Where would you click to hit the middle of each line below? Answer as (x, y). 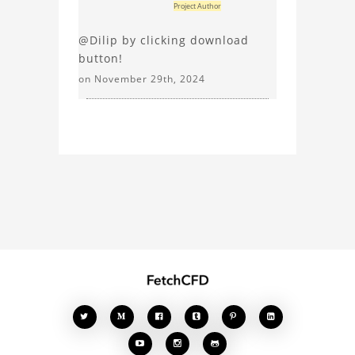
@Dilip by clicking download (164, 40)
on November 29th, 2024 (142, 79)
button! (101, 59)
